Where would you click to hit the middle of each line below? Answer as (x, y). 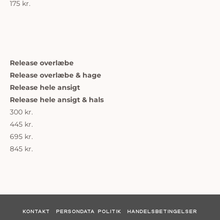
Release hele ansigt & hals (57, 100)
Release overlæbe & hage (55, 75)
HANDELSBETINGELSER (162, 212)
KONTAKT (36, 212)
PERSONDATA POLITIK (89, 212)
